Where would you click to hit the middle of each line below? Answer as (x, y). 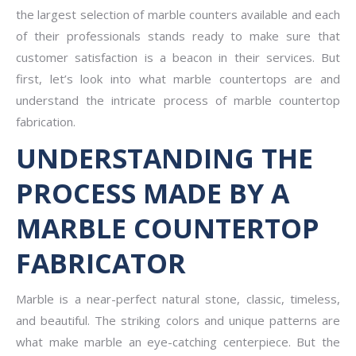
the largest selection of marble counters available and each (178, 14)
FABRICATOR (101, 263)
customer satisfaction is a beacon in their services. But (178, 57)
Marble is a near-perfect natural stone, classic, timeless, (178, 299)
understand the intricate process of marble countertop (178, 100)
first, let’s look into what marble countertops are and (178, 79)
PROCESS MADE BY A (153, 193)
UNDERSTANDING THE (164, 158)
